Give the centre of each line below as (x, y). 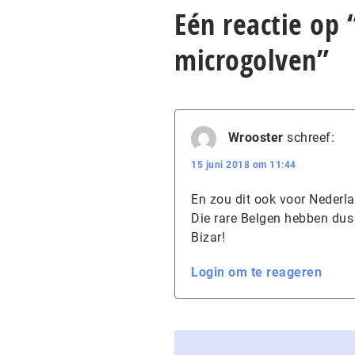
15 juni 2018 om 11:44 (244, 165)
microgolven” (252, 60)
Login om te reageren (256, 273)
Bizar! (208, 238)
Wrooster (256, 138)
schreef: (311, 138)
